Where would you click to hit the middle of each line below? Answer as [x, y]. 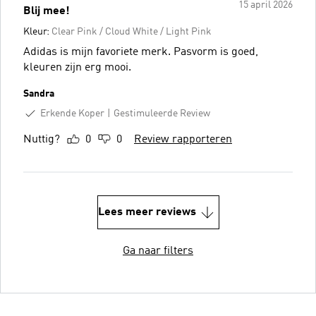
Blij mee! [47, 11]
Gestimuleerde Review [162, 113]
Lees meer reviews [147, 213]
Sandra [39, 93]
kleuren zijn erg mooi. [77, 67]
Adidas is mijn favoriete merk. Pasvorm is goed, [141, 52]
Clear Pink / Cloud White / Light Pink [132, 31]
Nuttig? [42, 140]
